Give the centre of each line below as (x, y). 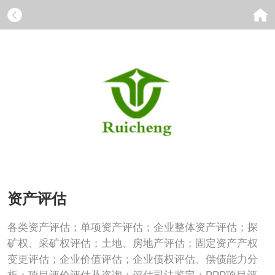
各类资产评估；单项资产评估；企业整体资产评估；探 (132, 227)
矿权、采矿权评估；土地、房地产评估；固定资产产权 (132, 243)
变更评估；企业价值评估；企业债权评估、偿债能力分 (132, 259)
